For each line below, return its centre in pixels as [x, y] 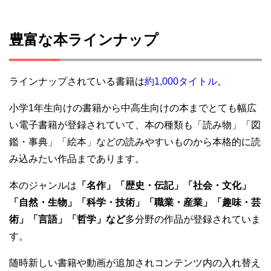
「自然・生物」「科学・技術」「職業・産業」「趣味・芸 [135, 202]
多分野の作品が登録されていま [193, 219]
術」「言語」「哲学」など [67, 219]
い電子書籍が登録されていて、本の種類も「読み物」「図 [135, 125]
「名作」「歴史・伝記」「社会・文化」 [164, 185]
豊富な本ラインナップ [84, 39]
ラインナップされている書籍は [77, 81]
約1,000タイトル [181, 81]
